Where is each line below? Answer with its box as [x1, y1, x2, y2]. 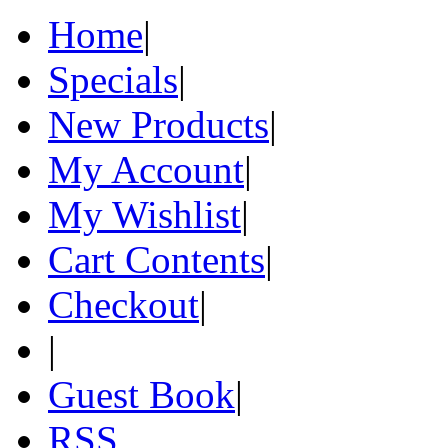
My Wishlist [48, 193, 241, 237]
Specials [48, 58, 178, 102]
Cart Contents [48, 238, 265, 282]
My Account [48, 148, 244, 192]
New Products [48, 103, 269, 147]
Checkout [48, 283, 199, 327]
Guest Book [48, 373, 235, 417]
